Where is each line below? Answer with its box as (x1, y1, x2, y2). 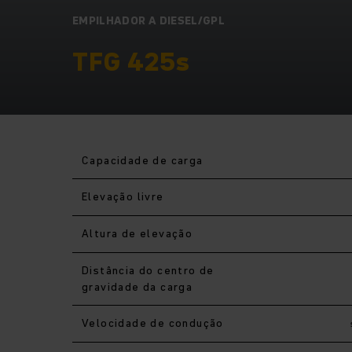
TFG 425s (72, 43, 190, 79)
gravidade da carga (82, 278, 193, 295)
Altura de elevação (82, 225, 193, 241)
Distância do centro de (82, 262, 214, 278)
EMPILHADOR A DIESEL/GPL (72, 12, 225, 28)
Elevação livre (82, 188, 164, 204)
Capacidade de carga (82, 152, 203, 168)
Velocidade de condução (82, 314, 224, 331)
